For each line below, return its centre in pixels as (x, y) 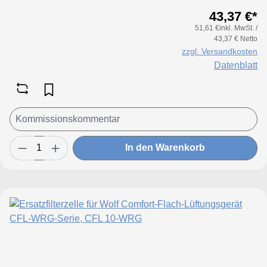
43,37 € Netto (236, 38)
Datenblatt (236, 65)
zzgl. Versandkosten (220, 51)
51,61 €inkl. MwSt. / (226, 28)
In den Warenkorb (165, 148)
